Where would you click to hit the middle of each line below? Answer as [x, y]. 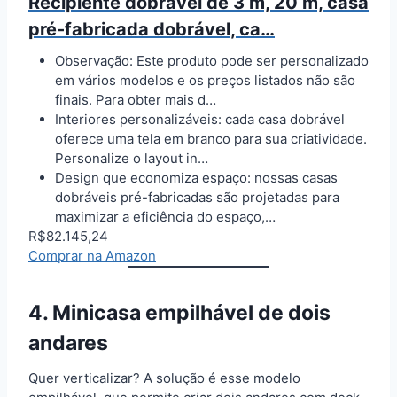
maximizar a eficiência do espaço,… [165, 216]
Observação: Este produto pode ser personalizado [212, 60]
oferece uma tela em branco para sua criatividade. [211, 138]
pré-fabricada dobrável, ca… [152, 29]
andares [68, 343]
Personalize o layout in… [132, 158]
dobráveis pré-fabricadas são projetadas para [197, 197]
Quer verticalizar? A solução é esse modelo [164, 378]
